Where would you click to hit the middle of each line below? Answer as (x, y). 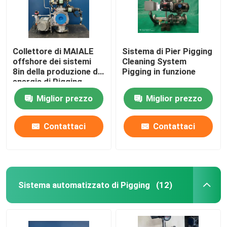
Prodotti (34, 192)
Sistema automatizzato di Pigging (84, 185)
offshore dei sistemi (52, 62)
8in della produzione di (56, 72)
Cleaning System (155, 62)
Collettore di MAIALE (53, 51)
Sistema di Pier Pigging (167, 51)
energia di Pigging (48, 82)
